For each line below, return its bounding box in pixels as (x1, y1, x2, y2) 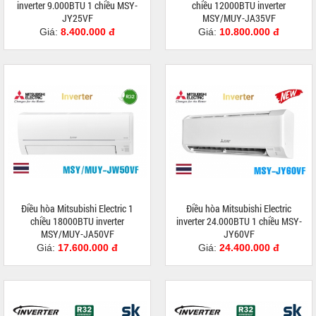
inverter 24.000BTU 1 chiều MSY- (176, 214, 302, 229)
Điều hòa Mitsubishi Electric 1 (21, 202, 133, 216)
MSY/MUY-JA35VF (202, 11, 276, 25)
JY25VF (61, 11, 93, 25)
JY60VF (223, 227, 255, 241)
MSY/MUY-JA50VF (40, 227, 114, 241)
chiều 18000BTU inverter (30, 214, 124, 229)
